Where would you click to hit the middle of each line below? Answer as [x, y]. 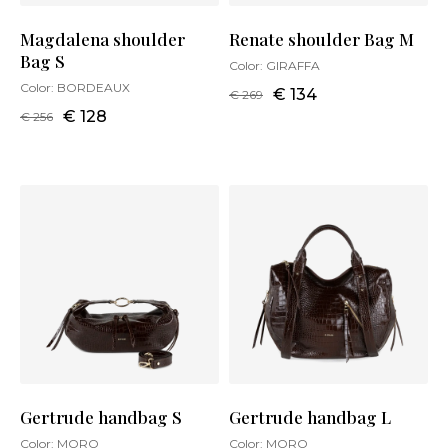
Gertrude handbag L [310, 417]
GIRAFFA [293, 66]
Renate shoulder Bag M [321, 39]
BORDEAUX [93, 88]
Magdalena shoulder [102, 39]
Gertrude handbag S [101, 417]
